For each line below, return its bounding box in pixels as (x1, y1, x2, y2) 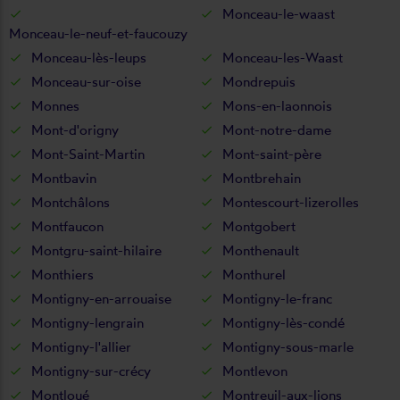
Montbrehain (222, 169, 301, 187)
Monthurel (222, 265, 286, 283)
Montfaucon (31, 217, 104, 235)
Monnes (31, 96, 79, 114)
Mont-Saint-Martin (31, 145, 145, 162)
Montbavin (31, 169, 96, 187)
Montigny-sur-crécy (31, 362, 151, 379)
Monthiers (31, 265, 94, 283)
